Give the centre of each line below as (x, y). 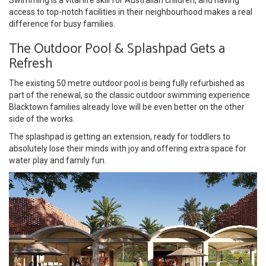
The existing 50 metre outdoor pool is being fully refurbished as (127, 83)
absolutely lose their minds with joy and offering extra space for (128, 148)
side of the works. (42, 118)
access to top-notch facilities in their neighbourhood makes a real (131, 12)
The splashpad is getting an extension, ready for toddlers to (120, 136)
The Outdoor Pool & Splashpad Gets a (117, 49)
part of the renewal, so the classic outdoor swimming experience (129, 95)
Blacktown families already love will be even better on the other (127, 107)
